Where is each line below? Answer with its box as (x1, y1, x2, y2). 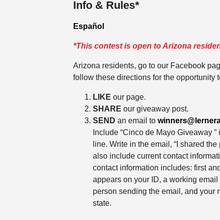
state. (92, 199, 111, 208)
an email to (115, 116, 158, 125)
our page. (110, 93, 146, 102)
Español (73, 22, 104, 31)
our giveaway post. (123, 105, 189, 113)
